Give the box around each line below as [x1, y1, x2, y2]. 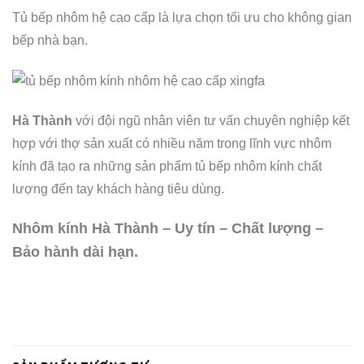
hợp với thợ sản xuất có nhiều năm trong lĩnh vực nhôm [12, 136, 331, 150]
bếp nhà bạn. [12, 33, 88, 48]
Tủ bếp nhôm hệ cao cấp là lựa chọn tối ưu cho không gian [12, 11, 352, 25]
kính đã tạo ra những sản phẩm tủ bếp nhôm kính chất [12, 158, 322, 173]
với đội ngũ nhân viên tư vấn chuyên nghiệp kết [72, 113, 349, 128]
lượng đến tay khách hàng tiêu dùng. [12, 181, 224, 196]
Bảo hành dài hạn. [12, 244, 138, 261]
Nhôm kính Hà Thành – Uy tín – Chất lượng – [12, 220, 323, 237]
